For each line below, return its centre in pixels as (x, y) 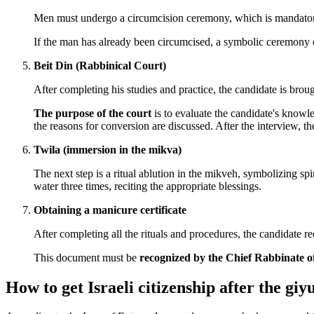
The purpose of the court (93, 113)
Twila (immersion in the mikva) (108, 149)
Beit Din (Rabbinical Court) (100, 65)
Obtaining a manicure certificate (110, 210)
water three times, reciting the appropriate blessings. (148, 186)
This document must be (87, 257)
